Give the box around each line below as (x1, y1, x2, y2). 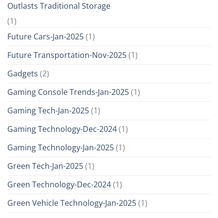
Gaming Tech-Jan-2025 (7, 105, 89, 116)
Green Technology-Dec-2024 (7, 179, 111, 190)
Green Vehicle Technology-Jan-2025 (7, 198, 136, 209)
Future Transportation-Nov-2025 (7, 50, 127, 61)
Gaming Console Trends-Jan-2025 (7, 87, 129, 98)
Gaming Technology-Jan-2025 (7, 142, 114, 153)
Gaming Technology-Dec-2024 (7, 124, 117, 135)
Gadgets (7, 68, 38, 79)
